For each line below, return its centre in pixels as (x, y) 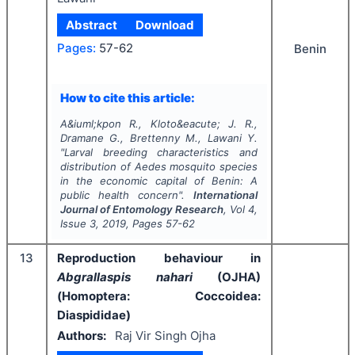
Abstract (92, 25)
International (226, 195)
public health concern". (127, 195)
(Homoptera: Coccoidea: (159, 296)
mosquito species (212, 166)
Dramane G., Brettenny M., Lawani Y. (159, 137)
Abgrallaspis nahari (137, 277)
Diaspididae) (94, 315)
